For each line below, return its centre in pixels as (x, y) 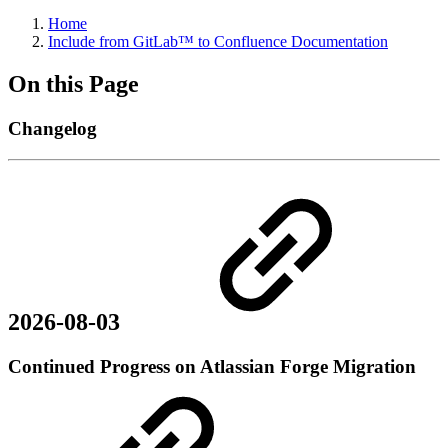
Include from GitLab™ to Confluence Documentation (218, 41)
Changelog (52, 128)
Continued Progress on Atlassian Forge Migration (212, 367)
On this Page (73, 83)
